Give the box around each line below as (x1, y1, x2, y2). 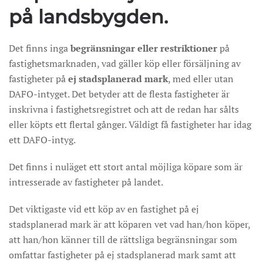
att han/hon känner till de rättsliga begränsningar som (9, 233, 237, 246)
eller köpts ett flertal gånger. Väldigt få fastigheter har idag (9, 118, 251, 131)
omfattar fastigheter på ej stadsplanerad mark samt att (9, 248, 236, 261)
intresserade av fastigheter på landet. (9, 176, 163, 188)
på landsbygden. (9, 5, 168, 28)
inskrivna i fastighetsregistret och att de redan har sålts (9, 103, 239, 116)
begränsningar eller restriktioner (68, 42, 217, 55)
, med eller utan (168, 72, 234, 85)
